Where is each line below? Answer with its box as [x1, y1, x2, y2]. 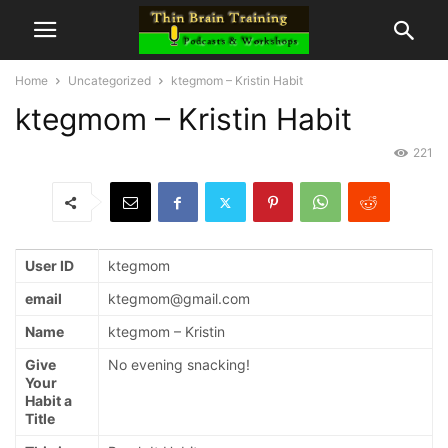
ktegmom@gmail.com [108, 290, 250, 308]
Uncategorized [68, 73, 151, 88]
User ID [25, 257, 74, 275]
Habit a [25, 392, 72, 410]
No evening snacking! [108, 356, 250, 374]
